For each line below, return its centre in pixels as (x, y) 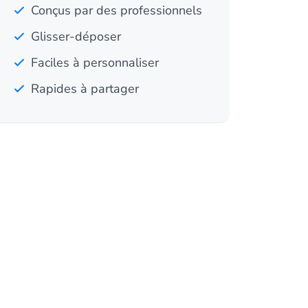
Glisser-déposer (76, 36)
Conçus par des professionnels (117, 10)
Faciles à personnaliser (95, 63)
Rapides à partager (85, 89)
